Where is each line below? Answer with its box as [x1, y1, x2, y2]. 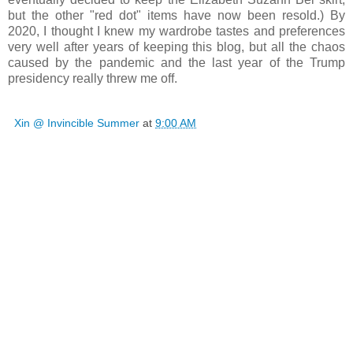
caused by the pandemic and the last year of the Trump [8, 55, 345, 69]
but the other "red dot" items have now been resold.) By [8, 8, 345, 22]
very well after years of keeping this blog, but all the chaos [8, 39, 345, 54]
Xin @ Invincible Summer [14, 116, 139, 129]
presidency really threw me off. [8, 71, 180, 85]
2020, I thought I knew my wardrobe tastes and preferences [8, 24, 345, 38]
